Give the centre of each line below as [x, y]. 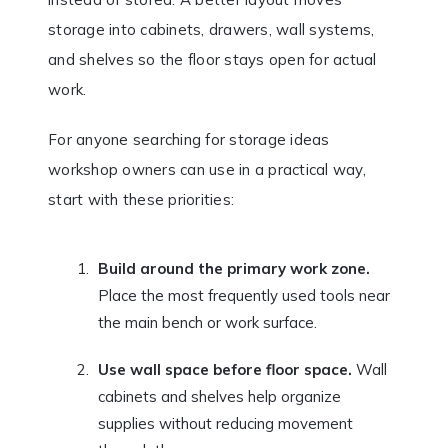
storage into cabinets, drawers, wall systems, [211, 30]
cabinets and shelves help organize [219, 397]
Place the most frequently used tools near [244, 296]
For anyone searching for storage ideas [189, 140]
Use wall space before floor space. [225, 370]
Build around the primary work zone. [234, 269]
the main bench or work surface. [207, 323]
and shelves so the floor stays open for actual [212, 60]
